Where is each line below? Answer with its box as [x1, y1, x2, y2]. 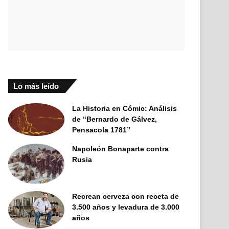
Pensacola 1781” [72, 126, 131, 134]
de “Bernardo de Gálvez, [72, 115, 157, 124]
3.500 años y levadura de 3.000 [72, 202, 180, 211]
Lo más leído [13, 82, 59, 91]
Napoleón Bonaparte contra [72, 145, 169, 153]
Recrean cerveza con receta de [72, 192, 179, 200]
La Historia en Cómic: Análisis [72, 104, 177, 113]
